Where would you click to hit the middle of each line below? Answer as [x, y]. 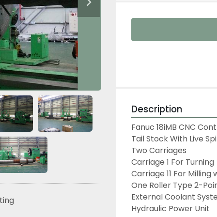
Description [157, 109]
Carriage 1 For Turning [173, 162]
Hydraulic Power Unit [170, 209]
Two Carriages [159, 150]
